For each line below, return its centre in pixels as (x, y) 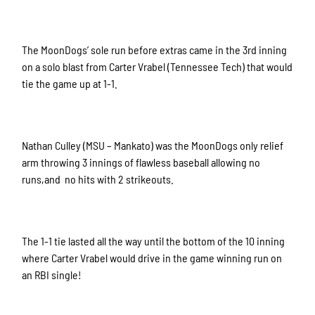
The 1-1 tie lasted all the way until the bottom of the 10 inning (154, 241)
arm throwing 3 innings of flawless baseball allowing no (141, 162)
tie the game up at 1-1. (71, 84)
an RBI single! (52, 275)
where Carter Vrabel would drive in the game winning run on (152, 258)
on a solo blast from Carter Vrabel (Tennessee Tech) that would (157, 67)
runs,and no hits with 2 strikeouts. (99, 179)
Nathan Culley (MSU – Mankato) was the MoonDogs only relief (153, 146)
